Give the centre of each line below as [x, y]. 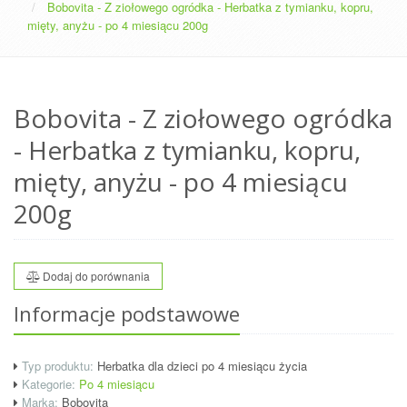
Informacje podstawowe [127, 313]
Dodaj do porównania [95, 276]
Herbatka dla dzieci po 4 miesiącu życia [200, 366]
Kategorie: [49, 384]
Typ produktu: [58, 366]
